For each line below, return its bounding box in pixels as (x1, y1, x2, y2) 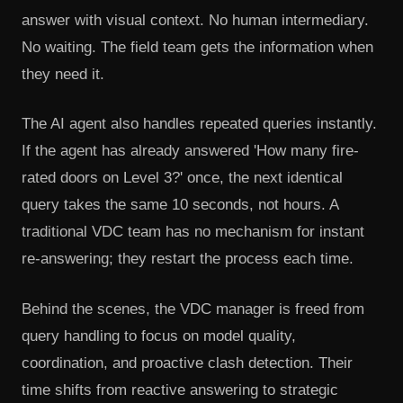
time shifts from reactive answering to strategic (22, 381, 338, 399)
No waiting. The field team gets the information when (22, 38, 373, 56)
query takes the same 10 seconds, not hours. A (22, 196, 338, 214)
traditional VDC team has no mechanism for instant (22, 223, 364, 241)
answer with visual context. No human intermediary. (22, 11, 369, 29)
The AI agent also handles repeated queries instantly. (22, 115, 377, 133)
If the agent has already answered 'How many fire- (22, 142, 359, 160)
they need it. (22, 65, 104, 83)
